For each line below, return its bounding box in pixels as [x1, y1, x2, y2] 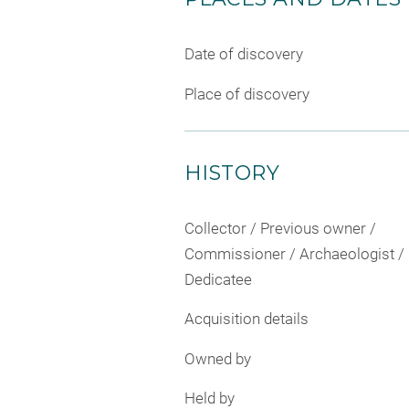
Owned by [184, 349, 251, 368]
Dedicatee [184, 269, 252, 288]
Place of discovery [184, 84, 309, 103]
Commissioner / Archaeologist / [184, 244, 404, 263]
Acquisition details [184, 309, 309, 329]
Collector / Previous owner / [184, 218, 376, 237]
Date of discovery [184, 45, 303, 64]
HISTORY [184, 160, 280, 185]
